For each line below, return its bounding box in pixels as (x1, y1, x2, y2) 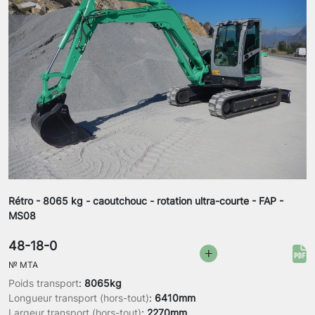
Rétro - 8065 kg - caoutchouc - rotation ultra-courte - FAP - (8, 195, 283, 207)
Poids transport (8, 277, 79, 290)
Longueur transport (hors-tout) (8, 292, 149, 304)
